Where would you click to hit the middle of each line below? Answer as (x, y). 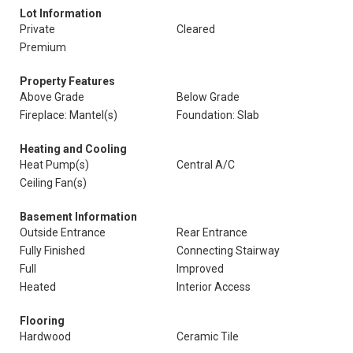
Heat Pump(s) (54, 165)
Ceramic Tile (208, 336)
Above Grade (52, 97)
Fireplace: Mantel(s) (69, 115)
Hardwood (45, 336)
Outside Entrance (63, 232)
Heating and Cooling (73, 149)
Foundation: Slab (218, 115)
